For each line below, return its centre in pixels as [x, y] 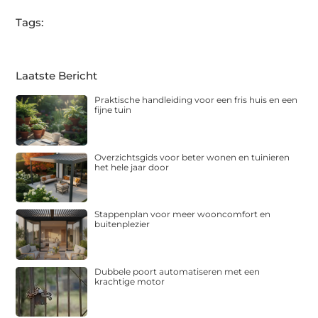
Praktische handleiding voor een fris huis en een [196, 100]
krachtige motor [130, 281]
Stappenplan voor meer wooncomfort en [183, 214]
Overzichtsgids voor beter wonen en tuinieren [192, 157]
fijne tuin [113, 110]
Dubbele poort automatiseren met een [177, 271]
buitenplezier [122, 224]
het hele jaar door [132, 167]
